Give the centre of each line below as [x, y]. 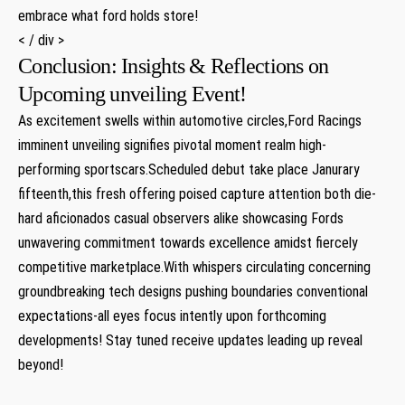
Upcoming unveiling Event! [132, 94]
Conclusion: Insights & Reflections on [174, 66]
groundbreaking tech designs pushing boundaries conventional [193, 291]
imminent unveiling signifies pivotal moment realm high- [172, 145]
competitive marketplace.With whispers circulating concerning [194, 267]
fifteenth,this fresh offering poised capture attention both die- [197, 193]
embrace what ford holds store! [108, 15]
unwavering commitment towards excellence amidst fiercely [188, 242]
